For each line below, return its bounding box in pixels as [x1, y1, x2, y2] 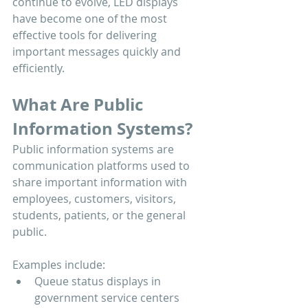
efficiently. [12, 60, 65, 76]
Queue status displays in [34, 274, 164, 289]
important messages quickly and [12, 44, 184, 59]
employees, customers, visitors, [12, 191, 179, 206]
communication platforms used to [12, 158, 192, 173]
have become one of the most [12, 11, 170, 26]
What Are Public [12, 93, 147, 116]
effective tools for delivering [12, 27, 159, 43]
